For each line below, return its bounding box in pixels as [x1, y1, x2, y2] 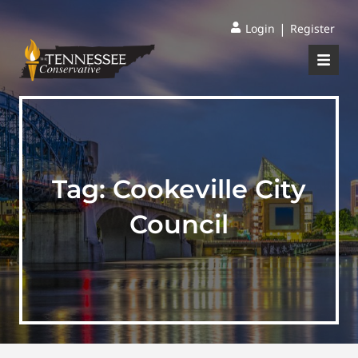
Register [290, 21, 335, 36]
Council [129, 209, 229, 240]
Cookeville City [113, 173, 306, 205]
